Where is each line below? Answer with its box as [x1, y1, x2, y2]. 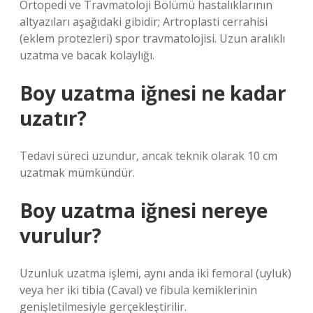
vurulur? [20, 222, 101, 249]
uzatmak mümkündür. [20, 165, 135, 180]
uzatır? [20, 105, 87, 131]
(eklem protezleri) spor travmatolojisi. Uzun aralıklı [20, 31, 285, 46]
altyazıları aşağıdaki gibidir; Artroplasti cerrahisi [20, 14, 268, 29]
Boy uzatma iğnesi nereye [20, 197, 268, 224]
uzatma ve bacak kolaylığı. [20, 48, 154, 63]
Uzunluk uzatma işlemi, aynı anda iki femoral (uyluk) [20, 265, 291, 281]
